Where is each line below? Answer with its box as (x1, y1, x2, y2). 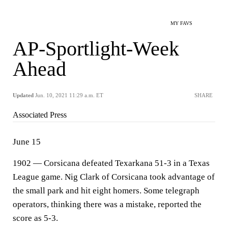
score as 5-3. (13, 213, 58, 223)
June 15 (13, 137, 41, 147)
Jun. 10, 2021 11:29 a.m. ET (35, 92, 103, 98)
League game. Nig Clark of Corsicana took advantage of (13, 172, 215, 182)
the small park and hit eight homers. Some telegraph (13, 186, 199, 195)
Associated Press (13, 110, 67, 119)
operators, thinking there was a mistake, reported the (13, 199, 202, 209)
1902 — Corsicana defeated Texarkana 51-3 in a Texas (13, 158, 210, 168)
